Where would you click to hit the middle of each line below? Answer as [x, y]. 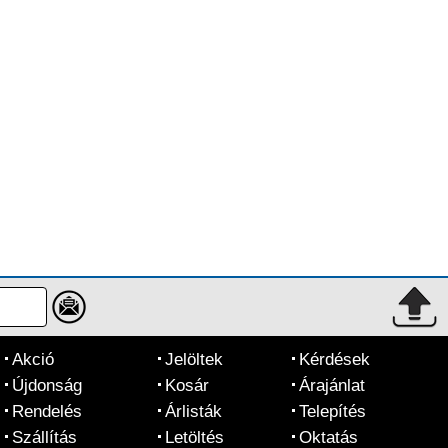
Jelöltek [194, 359]
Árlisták [193, 411]
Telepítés [332, 411]
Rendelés [47, 411]
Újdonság [47, 385]
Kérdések [334, 359]
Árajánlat [332, 385]
